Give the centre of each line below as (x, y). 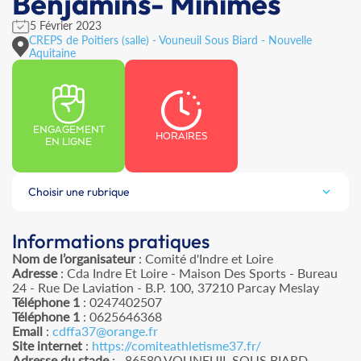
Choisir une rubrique (79, 192)
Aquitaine (53, 53)
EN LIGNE (68, 142)
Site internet (47, 345)
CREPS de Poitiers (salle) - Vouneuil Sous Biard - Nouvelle (171, 40)
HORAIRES (181, 136)
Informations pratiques (111, 241)
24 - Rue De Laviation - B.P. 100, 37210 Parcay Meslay (166, 287)
